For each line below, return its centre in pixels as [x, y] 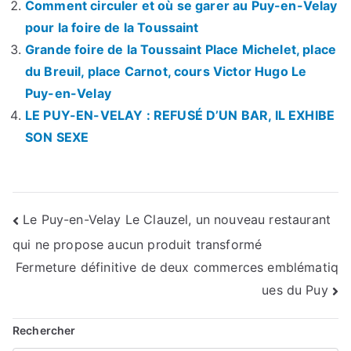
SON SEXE [57, 137]
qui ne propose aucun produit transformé [138, 244]
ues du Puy [295, 290]
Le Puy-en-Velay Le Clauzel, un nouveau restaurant [177, 220]
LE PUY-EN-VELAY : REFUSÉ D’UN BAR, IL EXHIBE [180, 115]
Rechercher [44, 330]
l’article [55, 288]
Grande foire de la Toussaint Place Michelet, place [181, 49]
